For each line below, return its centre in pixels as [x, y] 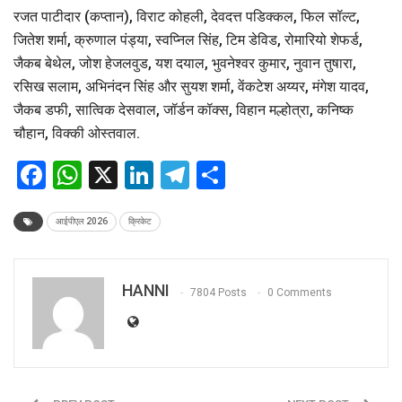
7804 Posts [218, 292]
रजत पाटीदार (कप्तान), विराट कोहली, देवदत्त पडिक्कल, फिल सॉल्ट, [187, 17]
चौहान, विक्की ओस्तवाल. [77, 134]
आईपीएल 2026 [82, 222]
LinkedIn [208, 175]
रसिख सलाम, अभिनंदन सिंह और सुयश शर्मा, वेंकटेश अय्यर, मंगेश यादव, [191, 87]
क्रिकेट [140, 222]
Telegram [250, 175]
